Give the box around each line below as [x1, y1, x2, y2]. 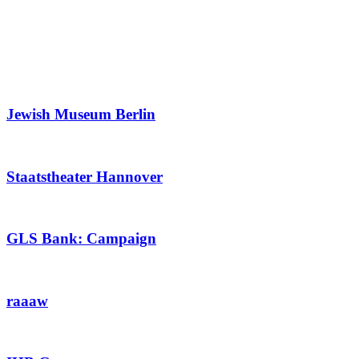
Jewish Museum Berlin [6, 106, 155, 123]
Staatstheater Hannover [6, 167, 163, 185]
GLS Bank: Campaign [6, 230, 156, 248]
